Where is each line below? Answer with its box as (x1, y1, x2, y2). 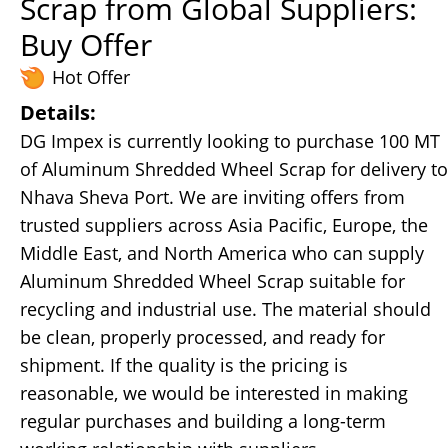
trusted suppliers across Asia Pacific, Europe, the (20, 213, 428, 237)
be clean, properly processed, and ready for (20, 325, 385, 349)
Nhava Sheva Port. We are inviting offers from (20, 185, 405, 209)
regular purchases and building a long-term (20, 409, 386, 433)
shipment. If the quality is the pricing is (20, 353, 348, 377)
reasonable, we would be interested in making (20, 381, 408, 405)
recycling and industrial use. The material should (20, 297, 431, 321)
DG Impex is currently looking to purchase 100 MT (20, 129, 440, 153)
